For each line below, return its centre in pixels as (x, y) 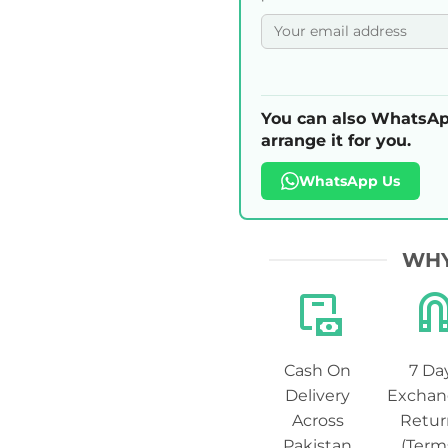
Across (317, 421)
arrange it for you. (336, 140)
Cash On (318, 371)
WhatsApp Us (349, 180)
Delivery (318, 396)
